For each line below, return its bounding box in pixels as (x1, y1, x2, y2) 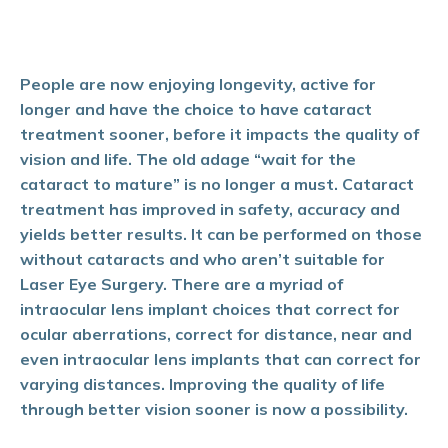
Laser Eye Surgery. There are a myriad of (20, 274, 343, 294)
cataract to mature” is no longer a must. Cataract (20, 174, 414, 194)
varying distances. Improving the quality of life (20, 374, 385, 394)
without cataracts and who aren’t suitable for (20, 249, 385, 269)
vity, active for (263, 74, 376, 94)
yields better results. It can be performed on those (20, 224, 422, 244)
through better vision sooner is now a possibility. (20, 399, 408, 419)
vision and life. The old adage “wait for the (20, 149, 356, 169)
